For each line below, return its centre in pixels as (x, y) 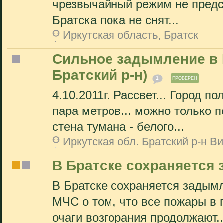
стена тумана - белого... (118, 127)
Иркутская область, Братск (130, 35)
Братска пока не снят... (115, 20)
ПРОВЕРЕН (185, 78)
